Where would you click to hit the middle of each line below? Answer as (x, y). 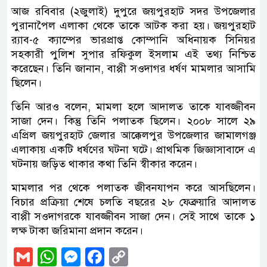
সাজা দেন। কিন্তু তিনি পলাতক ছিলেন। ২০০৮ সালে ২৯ (133, 121)
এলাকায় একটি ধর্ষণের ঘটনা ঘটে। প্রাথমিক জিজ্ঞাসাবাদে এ (133, 149)
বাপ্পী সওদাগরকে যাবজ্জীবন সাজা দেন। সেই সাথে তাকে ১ (133, 216)
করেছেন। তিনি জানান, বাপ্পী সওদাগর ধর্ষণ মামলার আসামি (133, 68)
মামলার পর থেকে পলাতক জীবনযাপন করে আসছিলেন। (133, 187)
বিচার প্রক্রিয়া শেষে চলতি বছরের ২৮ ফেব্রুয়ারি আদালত (133, 202)
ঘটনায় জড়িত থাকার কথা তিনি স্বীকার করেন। (104, 164)
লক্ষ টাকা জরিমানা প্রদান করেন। (77, 230)
